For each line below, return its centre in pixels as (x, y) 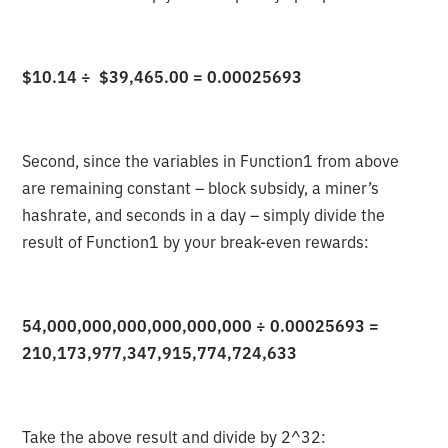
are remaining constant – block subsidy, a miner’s (201, 187)
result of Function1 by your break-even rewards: (196, 241)
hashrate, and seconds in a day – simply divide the (204, 214)
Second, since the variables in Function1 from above (211, 160)
